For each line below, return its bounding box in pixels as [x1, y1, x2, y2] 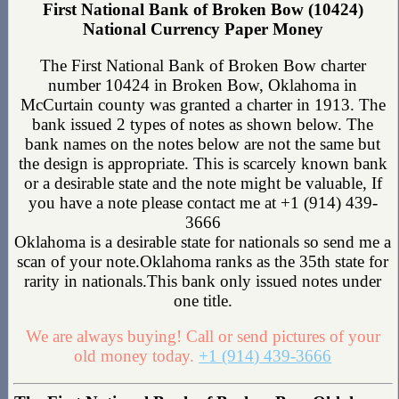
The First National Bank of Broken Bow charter [39, 55, 366, 75]
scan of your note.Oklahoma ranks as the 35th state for [17, 251, 389, 271]
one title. [173, 290, 232, 310]
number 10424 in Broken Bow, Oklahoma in [48, 75, 358, 94]
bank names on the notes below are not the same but [25, 134, 381, 153]
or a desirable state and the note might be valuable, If [23, 173, 382, 192]
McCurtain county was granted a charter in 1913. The [20, 94, 386, 114]
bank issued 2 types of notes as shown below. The [32, 114, 374, 134]
